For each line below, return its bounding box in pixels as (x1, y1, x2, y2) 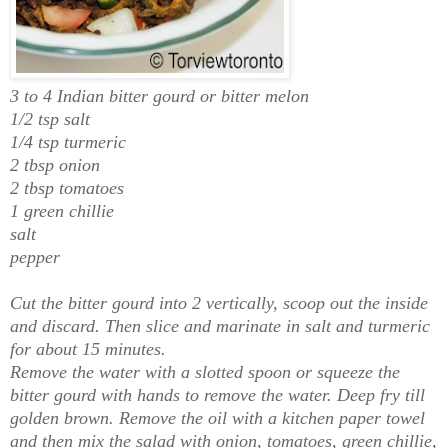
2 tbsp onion (10, 154, 100, 175)
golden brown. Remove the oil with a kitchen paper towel (10, 407, 425, 428)
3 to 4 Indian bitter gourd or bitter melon (10, 85, 309, 106)
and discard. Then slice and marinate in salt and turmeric (10, 315, 430, 336)
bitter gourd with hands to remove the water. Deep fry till (10, 384, 425, 405)
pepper (10, 246, 60, 267)
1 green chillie (10, 200, 114, 221)
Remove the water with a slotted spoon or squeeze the (10, 361, 400, 382)
